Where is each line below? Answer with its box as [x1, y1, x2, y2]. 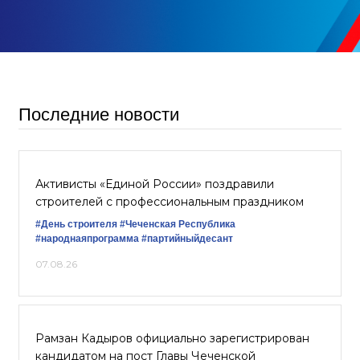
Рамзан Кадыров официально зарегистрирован [35, 331, 309, 346]
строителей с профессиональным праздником [35, 194, 304, 209]
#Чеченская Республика [120, 219, 235, 230]
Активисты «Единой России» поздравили [35, 177, 274, 191]
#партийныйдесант [141, 233, 233, 244]
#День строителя [35, 219, 117, 230]
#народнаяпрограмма [35, 233, 139, 244]
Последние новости [18, 104, 179, 125]
